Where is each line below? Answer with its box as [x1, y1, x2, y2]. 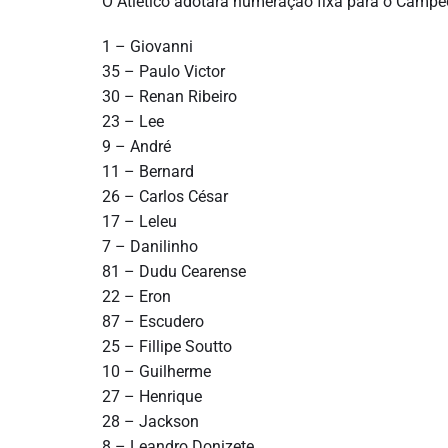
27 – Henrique [102, 387, 202, 406]
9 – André [102, 137, 171, 156]
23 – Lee [102, 112, 164, 131]
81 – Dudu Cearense [102, 262, 246, 281]
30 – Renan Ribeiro [102, 87, 237, 106]
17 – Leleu [102, 212, 177, 231]
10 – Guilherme [102, 362, 211, 381]
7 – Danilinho [102, 237, 198, 256]
